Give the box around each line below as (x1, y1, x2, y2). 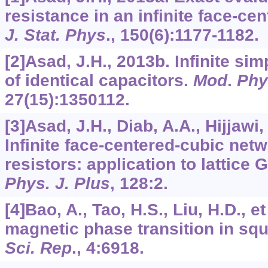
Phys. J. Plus (4, 174, 110, 193)
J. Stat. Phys (4, 26, 106, 45)
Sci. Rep (4, 239, 72, 258)
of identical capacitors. (4, 71, 193, 90)
